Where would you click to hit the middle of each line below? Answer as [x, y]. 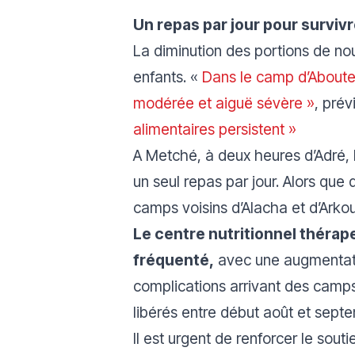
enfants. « [166, 77]
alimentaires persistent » [215, 129]
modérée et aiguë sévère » [224, 103]
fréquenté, [174, 260]
